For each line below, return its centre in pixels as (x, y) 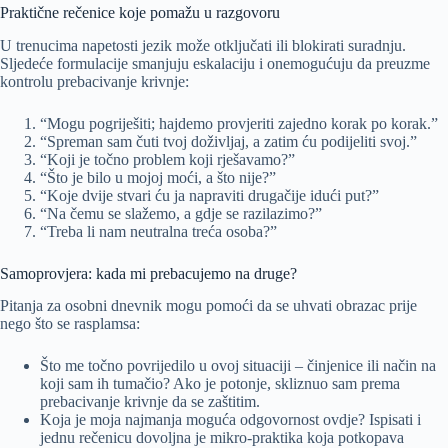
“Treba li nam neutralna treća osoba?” (158, 231)
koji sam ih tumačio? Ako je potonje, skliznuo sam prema (220, 384)
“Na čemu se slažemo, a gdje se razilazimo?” (181, 213)
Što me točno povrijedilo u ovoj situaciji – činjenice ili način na (238, 366)
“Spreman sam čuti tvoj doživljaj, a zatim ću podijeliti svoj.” (228, 141)
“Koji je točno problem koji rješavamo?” (167, 159)
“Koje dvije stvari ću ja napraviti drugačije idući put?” (209, 195)
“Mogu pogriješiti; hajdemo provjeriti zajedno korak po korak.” (239, 123)
